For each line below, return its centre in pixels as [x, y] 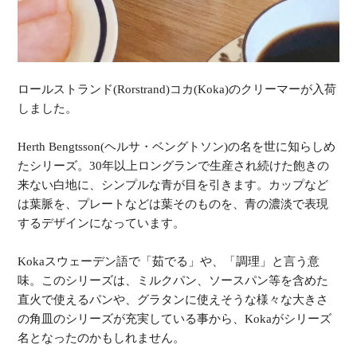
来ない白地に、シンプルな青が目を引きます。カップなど [173, 184]
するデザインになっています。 [102, 223]
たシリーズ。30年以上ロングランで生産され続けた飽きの [174, 165]
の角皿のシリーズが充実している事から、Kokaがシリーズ [175, 318]
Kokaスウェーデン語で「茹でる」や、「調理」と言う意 [169, 261]
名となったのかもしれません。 [102, 337]
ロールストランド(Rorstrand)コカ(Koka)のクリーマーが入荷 [177, 89]
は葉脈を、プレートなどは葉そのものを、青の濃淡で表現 [173, 204]
